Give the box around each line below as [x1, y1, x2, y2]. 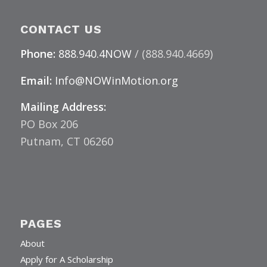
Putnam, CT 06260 [20, 134, 113, 149]
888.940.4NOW [58, 46, 132, 61]
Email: [20, 73, 55, 88]
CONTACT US [20, 23, 102, 37]
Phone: [20, 46, 55, 61]
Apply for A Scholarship [20, 253, 113, 266]
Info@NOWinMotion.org [54, 73, 178, 88]
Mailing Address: [20, 100, 106, 114]
